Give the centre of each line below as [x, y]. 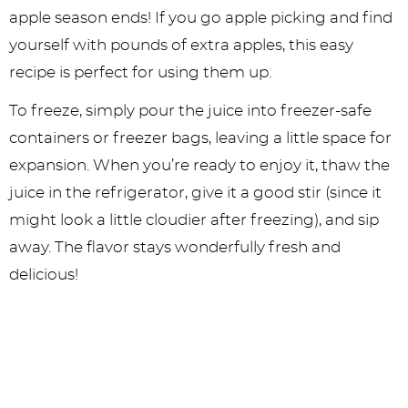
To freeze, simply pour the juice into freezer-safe [190, 111]
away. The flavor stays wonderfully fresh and [175, 248]
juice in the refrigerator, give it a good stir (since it [195, 193]
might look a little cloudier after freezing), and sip [194, 220]
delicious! [44, 275]
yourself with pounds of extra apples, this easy [181, 46]
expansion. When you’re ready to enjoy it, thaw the [199, 166]
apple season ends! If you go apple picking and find [201, 18]
